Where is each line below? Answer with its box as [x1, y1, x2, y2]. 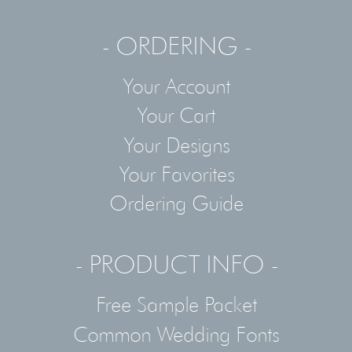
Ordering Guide [108, 190, 244, 216]
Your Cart [137, 102, 215, 128]
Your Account [122, 72, 230, 98]
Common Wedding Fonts [73, 321, 279, 346]
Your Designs [123, 131, 229, 157]
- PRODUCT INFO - [74, 249, 278, 280]
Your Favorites [118, 160, 234, 186]
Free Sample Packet [95, 291, 257, 317]
